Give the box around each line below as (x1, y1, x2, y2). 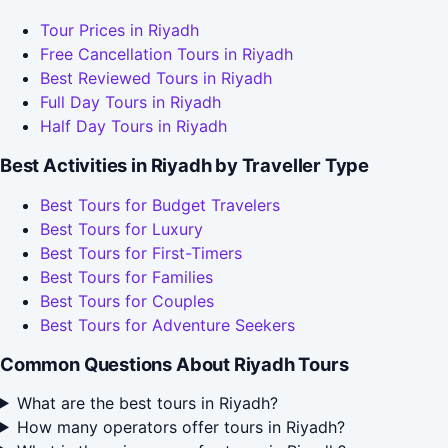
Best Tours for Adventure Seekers (40, 315, 295, 336)
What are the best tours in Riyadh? (16, 392, 278, 413)
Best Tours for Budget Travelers (40, 195, 280, 216)
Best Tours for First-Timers (40, 243, 242, 264)
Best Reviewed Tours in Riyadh (40, 68, 272, 89)
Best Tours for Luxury (40, 219, 203, 240)
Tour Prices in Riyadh (40, 20, 199, 41)
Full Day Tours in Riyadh (40, 92, 221, 113)
